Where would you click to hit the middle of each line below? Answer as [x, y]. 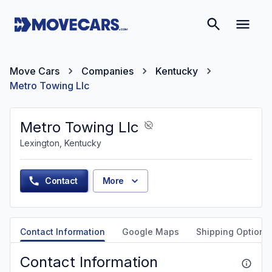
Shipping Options [233, 232]
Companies [107, 71]
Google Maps [151, 232]
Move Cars [35, 71]
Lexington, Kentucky [61, 143]
